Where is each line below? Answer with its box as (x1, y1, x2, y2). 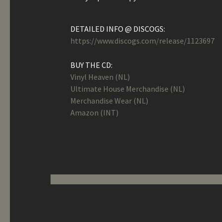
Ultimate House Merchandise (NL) (70, 84, 185, 94)
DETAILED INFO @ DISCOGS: (70, 24, 165, 34)
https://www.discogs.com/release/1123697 (70, 36, 215, 46)
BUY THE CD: (70, 60, 112, 70)
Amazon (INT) (70, 108, 118, 117)
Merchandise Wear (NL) (70, 96, 148, 106)
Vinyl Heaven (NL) (70, 72, 130, 82)
